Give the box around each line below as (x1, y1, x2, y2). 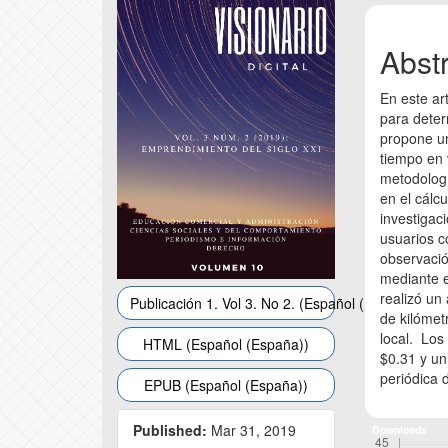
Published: (133, 419, 207, 440)
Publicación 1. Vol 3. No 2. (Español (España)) (130, 292, 422, 313)
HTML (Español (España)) (143, 333, 310, 354)
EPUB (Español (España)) (144, 374, 309, 395)
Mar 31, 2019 (207, 419, 296, 440)
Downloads (371, 422, 427, 438)
